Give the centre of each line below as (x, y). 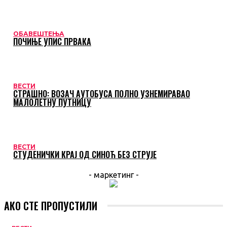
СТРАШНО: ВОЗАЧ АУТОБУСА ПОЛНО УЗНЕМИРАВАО (102, 93)
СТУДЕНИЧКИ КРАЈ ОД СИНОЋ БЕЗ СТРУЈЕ (85, 154)
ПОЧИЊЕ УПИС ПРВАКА (52, 41)
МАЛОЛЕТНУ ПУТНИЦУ (52, 102)
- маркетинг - (113, 175)
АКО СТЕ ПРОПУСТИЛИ (51, 205)
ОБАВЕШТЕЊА (39, 33)
